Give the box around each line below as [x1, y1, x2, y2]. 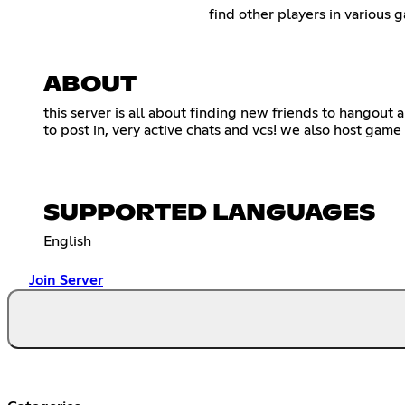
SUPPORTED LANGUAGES [43, 202, 375, 224]
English [43, 233, 91, 249]
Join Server [29, 272, 103, 287]
